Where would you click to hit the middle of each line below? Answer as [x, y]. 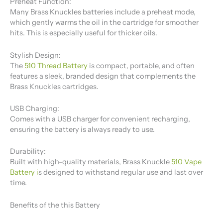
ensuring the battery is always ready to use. [82, 129]
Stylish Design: [35, 55]
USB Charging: [35, 108]
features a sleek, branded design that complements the [103, 76]
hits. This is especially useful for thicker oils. [84, 33]
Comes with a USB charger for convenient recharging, [100, 119]
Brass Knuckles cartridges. [54, 86]
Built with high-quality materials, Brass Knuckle [91, 162]
